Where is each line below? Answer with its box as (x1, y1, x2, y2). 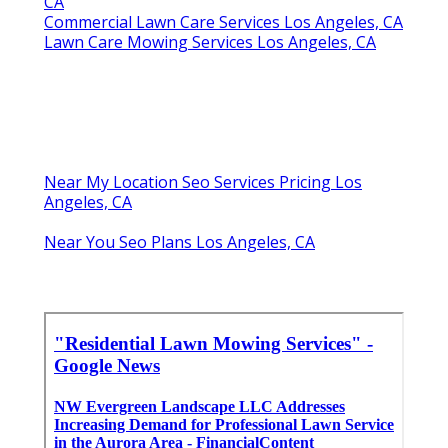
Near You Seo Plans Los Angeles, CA (44, 230, 315, 253)
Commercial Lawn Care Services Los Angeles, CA (44, 10, 403, 33)
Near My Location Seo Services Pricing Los (44, 170, 362, 193)
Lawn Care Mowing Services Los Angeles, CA (44, 30, 376, 53)
